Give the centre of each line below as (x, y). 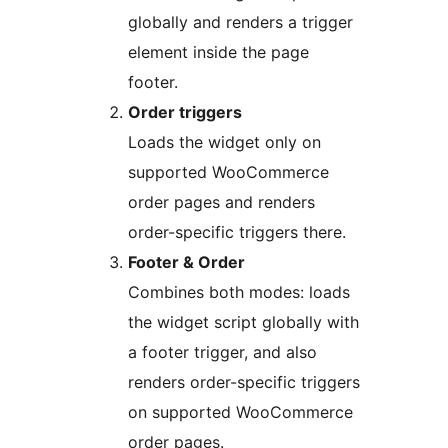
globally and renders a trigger (240, 21)
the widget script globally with (243, 321)
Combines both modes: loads (239, 291)
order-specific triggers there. (237, 231)
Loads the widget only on (224, 141)
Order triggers (185, 111)
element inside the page (218, 51)
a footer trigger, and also (222, 351)
